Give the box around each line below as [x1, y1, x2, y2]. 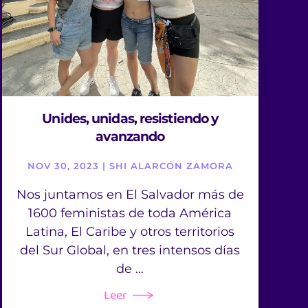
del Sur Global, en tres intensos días [20, 243, 241, 258]
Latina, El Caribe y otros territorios [25, 224, 235, 240]
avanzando [96, 129, 165, 145]
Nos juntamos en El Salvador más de [16, 187, 244, 203]
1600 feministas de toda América [28, 206, 232, 221]
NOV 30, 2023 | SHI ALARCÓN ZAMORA [27, 160, 233, 172]
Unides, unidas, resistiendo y [42, 111, 219, 127]
